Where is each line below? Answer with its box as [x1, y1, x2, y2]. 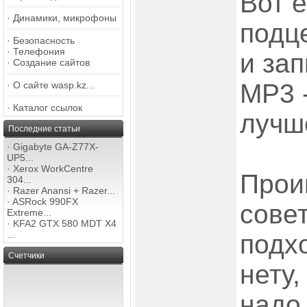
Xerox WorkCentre [13, 163, 93, 174]
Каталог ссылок [13, 102, 82, 113]
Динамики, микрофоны [13, 12, 116, 23]
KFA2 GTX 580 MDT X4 [13, 218, 116, 229]
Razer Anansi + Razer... [13, 185, 115, 196]
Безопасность [13, 35, 75, 46]
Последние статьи [8, 124, 80, 134]
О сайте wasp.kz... [13, 79, 95, 90]
